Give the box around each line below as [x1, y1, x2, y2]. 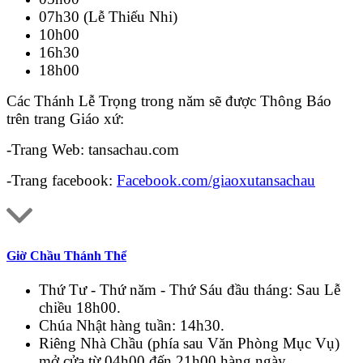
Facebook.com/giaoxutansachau [117, 172, 315, 190]
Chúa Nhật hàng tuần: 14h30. [39, 316, 224, 334]
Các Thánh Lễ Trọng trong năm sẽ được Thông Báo [6, 92, 331, 110]
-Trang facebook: [6, 172, 117, 190]
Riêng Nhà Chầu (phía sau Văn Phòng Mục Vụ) [39, 334, 340, 352]
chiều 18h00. [39, 298, 121, 316]
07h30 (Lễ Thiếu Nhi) [39, 8, 177, 26]
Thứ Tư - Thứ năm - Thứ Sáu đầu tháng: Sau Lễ [39, 280, 340, 298]
